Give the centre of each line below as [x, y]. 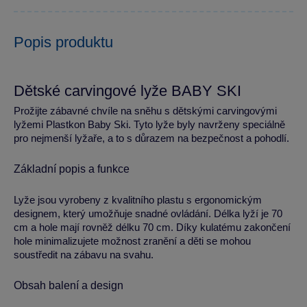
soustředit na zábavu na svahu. [84, 255]
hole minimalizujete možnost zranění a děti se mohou [132, 241]
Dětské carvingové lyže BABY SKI [127, 91]
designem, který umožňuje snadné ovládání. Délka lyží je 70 [148, 213]
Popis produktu [63, 42]
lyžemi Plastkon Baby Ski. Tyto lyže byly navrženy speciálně [149, 124]
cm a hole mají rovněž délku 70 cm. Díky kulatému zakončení [152, 227]
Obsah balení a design [69, 285]
